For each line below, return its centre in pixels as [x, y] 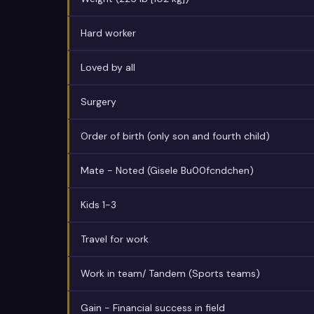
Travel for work [115, 239]
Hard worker [108, 33]
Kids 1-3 [98, 205]
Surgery [98, 102]
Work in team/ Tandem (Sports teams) [170, 273]
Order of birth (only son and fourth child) [175, 136]
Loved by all [108, 67]
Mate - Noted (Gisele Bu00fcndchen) [167, 170]
